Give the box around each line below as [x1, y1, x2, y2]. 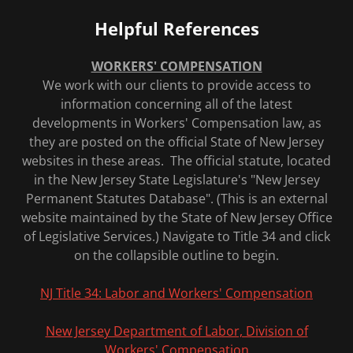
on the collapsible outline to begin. [74, 247, 279, 264]
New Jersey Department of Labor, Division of [45, 322, 308, 340]
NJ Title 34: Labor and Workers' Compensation [40, 284, 313, 302]
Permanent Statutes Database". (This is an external [25, 190, 328, 207]
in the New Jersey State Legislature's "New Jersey [33, 171, 320, 188]
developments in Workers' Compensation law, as [32, 114, 321, 132]
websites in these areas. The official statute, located [22, 152, 331, 169]
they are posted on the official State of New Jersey [29, 133, 324, 150]
